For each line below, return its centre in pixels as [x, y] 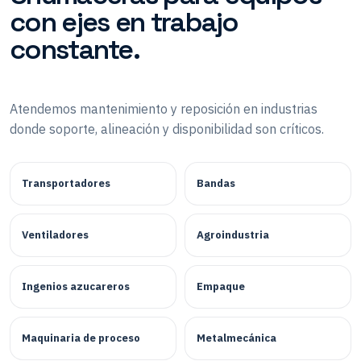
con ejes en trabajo [124, 22]
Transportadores [66, 183]
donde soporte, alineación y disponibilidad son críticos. [167, 129]
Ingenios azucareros [76, 286]
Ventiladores [55, 234]
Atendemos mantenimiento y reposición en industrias [164, 108]
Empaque [221, 286]
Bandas [216, 183]
